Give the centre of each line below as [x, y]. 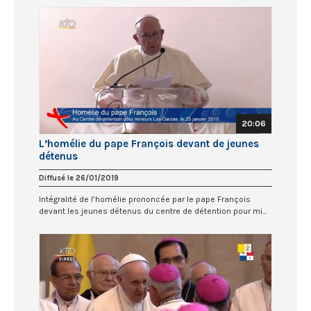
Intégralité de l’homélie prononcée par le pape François [145, 200]
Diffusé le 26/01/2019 [79, 178]
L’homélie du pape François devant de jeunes [149, 144]
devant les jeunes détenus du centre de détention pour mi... [153, 211]
